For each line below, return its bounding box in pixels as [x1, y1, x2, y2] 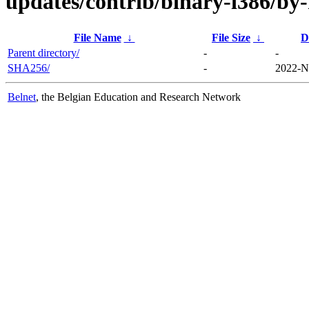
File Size [212, 31, 250, 43]
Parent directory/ [8, 46, 79, 59]
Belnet [8, 90, 36, 103]
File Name [73, 31, 121, 43]
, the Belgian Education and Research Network [36, 90, 241, 103]
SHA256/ [8, 61, 50, 74]
